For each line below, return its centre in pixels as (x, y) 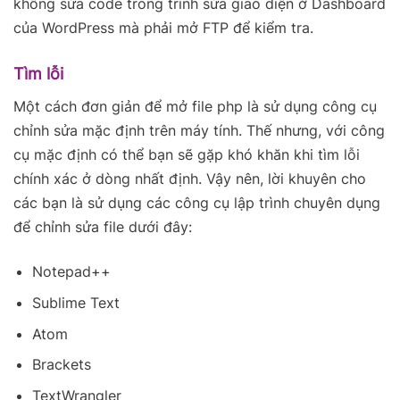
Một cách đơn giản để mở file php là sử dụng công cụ (195, 107)
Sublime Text (75, 303)
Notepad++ (71, 272)
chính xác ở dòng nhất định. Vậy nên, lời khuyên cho (190, 179)
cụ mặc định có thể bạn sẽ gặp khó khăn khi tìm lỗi (187, 155)
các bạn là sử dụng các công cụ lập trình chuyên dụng (197, 203)
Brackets (61, 365)
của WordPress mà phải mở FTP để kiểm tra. (163, 28)
